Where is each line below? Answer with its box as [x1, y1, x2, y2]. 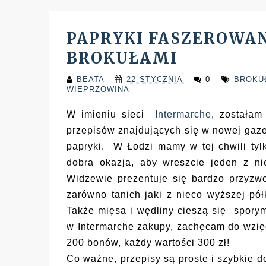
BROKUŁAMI [66, 48, 178, 68]
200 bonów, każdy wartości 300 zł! [66, 237, 230, 248]
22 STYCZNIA [126, 74, 186, 84]
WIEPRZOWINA [66, 84, 129, 94]
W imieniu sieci [66, 109, 156, 119]
